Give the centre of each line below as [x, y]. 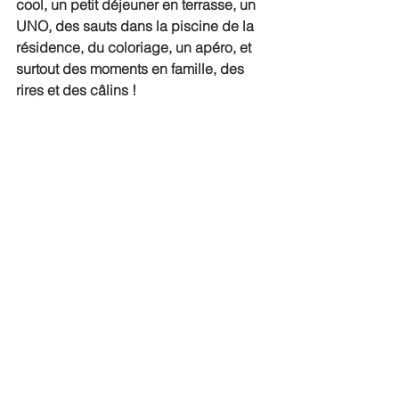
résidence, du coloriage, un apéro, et [135, 47]
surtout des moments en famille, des [132, 69]
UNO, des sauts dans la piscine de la [137, 26]
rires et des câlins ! [76, 90]
